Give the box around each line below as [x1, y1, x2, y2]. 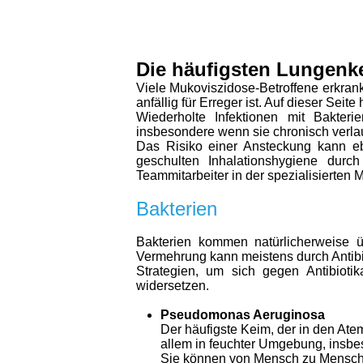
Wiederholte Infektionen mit [136, 110, 314, 124]
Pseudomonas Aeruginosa [160, 308, 325, 322]
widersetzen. [136, 279, 209, 293]
